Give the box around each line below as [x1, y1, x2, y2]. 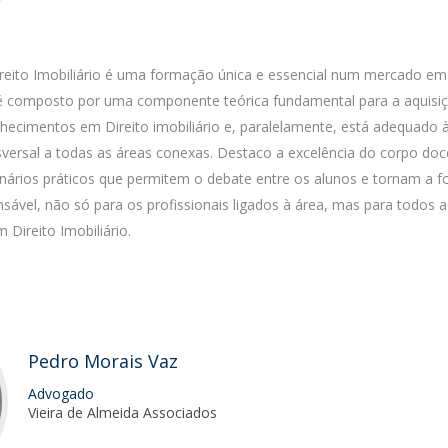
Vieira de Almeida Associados [28, 403, 218, 422]
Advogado [28, 384, 95, 403]
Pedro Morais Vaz [28, 349, 179, 373]
